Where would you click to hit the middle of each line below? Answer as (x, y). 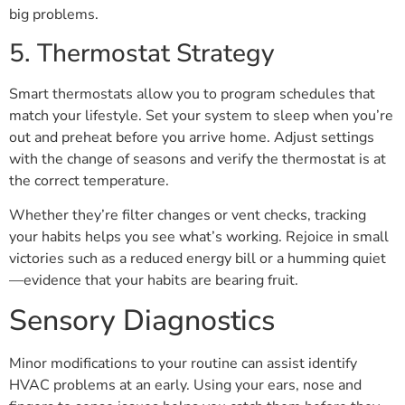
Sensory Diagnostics (142, 321)
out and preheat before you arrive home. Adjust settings (192, 137)
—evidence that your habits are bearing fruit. (154, 281)
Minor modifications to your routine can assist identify (183, 364)
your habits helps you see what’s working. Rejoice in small (199, 237)
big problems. (54, 15)
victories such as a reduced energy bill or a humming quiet (198, 259)
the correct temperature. (89, 180)
